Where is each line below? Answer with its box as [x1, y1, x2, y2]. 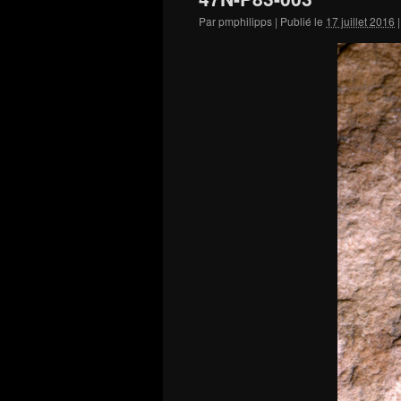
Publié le [280, 13, 323, 29]
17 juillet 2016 [326, 13, 395, 29]
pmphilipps [218, 13, 272, 29]
